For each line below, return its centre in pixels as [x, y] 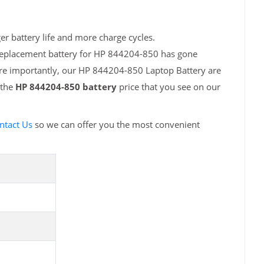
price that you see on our [168, 87]
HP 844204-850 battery [66, 87]
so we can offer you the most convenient [116, 125]
